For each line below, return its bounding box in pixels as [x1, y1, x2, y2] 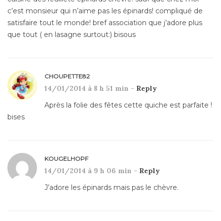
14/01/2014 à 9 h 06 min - [44, 166, 139, 175]
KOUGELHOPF [44, 154, 88, 162]
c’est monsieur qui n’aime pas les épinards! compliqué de [7, 6, 203, 15]
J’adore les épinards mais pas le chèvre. [44, 183, 179, 192]
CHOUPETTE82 [44, 72, 90, 80]
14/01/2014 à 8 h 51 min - [44, 83, 136, 93]
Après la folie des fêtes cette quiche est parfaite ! [44, 100, 212, 110]
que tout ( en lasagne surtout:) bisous [7, 30, 136, 39]
